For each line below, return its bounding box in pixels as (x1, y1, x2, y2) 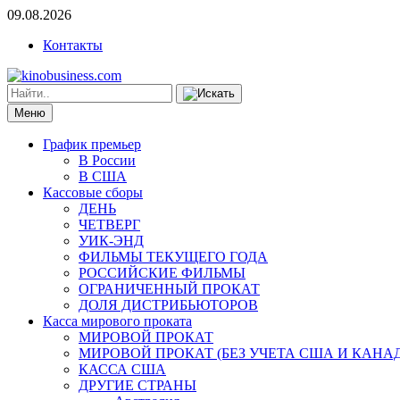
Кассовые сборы (43, 185, 143, 200)
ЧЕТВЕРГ (79, 217, 140, 232)
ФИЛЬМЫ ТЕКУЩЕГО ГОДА (79, 249, 268, 264)
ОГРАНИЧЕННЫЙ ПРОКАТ (79, 281, 260, 296)
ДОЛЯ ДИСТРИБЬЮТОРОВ (79, 297, 258, 312)
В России (79, 153, 136, 168)
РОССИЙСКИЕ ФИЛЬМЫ (79, 265, 246, 280)
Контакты (43, 37, 103, 53)
